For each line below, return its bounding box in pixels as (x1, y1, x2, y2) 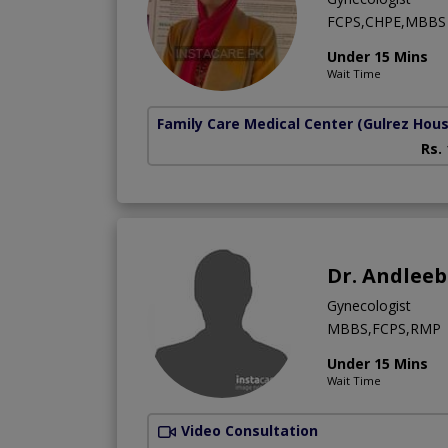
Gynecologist (327, 295, 411, 315)
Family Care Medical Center (157, 113, 353, 133)
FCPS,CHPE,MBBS (327, 11, 446, 31)
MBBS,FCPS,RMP (327, 318, 441, 338)
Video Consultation (181, 420, 318, 440)
